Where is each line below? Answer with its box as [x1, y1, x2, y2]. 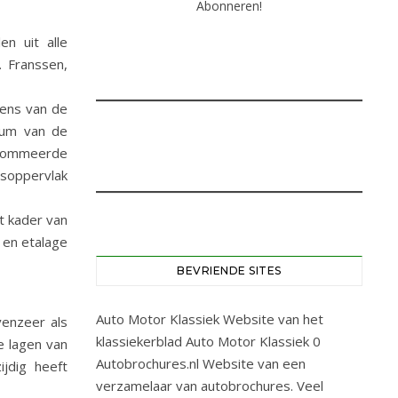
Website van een [199, 354, 306, 372]
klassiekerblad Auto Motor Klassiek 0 [96, 332, 321, 350]
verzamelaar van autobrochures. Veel [96, 377, 323, 394]
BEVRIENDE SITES [177, 264, 282, 277]
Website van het [219, 310, 323, 328]
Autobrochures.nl [96, 354, 199, 372]
